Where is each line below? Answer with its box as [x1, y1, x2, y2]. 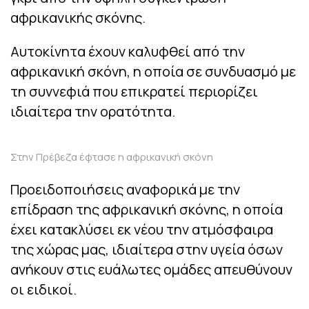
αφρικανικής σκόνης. [10, 8, 146, 28]
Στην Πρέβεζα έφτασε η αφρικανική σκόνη [10, 150, 213, 165]
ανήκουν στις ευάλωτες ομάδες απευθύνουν [10, 260, 292, 279]
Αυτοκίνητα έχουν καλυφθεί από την [10, 42, 245, 61]
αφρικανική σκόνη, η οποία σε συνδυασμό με [10, 62, 296, 81]
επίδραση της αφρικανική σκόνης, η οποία [10, 200, 283, 219]
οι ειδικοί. [10, 280, 77, 299]
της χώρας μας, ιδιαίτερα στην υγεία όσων [10, 240, 283, 259]
